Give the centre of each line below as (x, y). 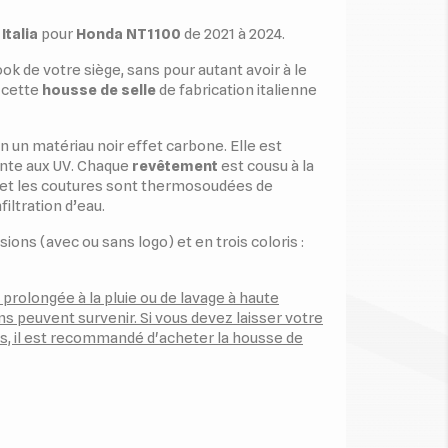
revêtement (175, 166)
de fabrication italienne (236, 90)
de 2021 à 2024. (233, 34)
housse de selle (99, 90)
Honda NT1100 (127, 34)
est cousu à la (266, 166)
